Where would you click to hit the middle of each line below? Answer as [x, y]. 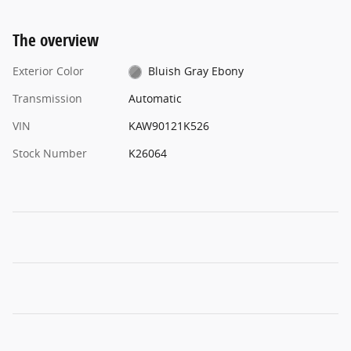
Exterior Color [48, 71]
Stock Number [50, 153]
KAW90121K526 [168, 125]
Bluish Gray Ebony [196, 71]
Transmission [47, 98]
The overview [56, 40]
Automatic [155, 98]
